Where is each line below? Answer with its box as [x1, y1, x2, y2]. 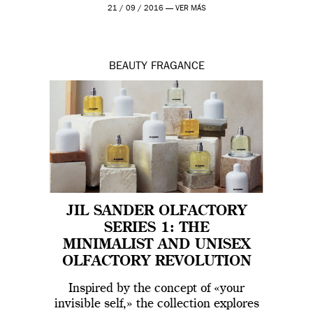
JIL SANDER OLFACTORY [66, 204, 247, 219]
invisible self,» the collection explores [54, 297, 259, 310]
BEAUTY [108, 61, 147, 73]
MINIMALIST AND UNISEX [62, 238, 251, 252]
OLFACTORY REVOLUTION [61, 254, 252, 269]
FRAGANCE [150, 61, 205, 73]
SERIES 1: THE [103, 221, 210, 235]
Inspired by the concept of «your [68, 282, 245, 295]
